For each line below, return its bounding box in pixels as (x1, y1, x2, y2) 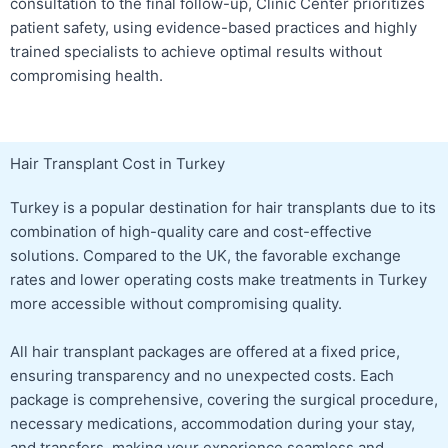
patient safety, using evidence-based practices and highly (10, 18, 417, 38)
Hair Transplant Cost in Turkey (10, 154, 225, 174)
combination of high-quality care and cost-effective (10, 222, 372, 242)
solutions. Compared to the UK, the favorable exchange (10, 246, 401, 266)
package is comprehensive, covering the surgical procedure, (10, 390, 438, 410)
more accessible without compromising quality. (10, 294, 342, 314)
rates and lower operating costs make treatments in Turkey (10, 270, 427, 290)
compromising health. (10, 66, 163, 86)
